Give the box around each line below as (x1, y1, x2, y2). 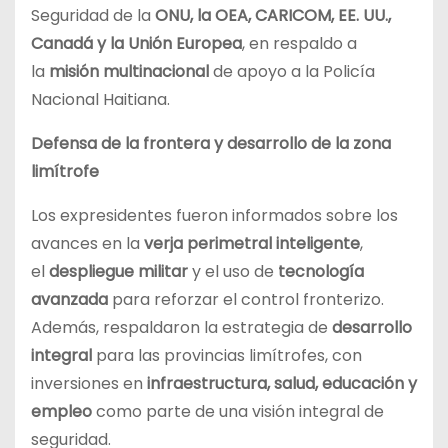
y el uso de (188, 260, 278, 284)
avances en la (31, 232, 144, 256)
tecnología (278, 260, 364, 284)
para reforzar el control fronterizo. (108, 288, 384, 312)
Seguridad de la (31, 4, 155, 28)
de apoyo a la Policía (209, 60, 375, 84)
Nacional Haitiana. (31, 88, 170, 112)
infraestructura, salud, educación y (147, 372, 417, 396)
